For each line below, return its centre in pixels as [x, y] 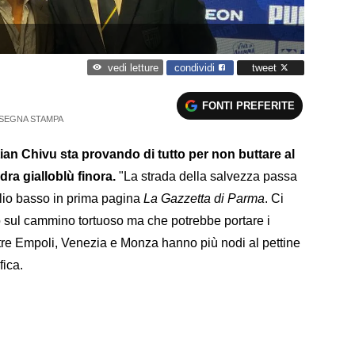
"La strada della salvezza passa [206, 176]
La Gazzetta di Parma [204, 198]
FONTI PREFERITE [249, 105]
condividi [196, 67]
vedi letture [133, 68]
